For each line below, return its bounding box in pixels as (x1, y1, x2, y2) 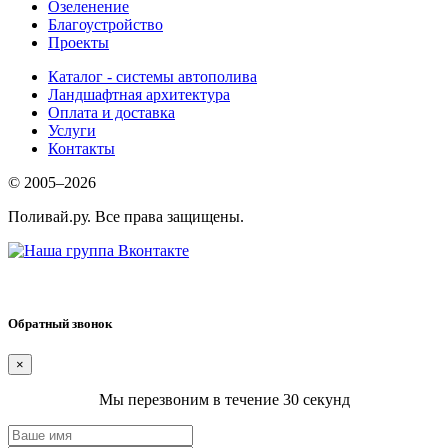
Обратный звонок (8, 315, 112, 331)
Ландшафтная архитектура (48, 85, 230, 103)
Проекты (48, 33, 109, 51)
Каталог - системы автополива (48, 67, 257, 85)
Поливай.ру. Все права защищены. (8, 207, 244, 225)
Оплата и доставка (48, 103, 175, 121)
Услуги (48, 121, 96, 139)
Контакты (48, 139, 115, 157)
